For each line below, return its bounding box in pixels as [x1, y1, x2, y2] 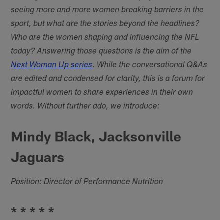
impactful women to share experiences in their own [11, 89, 193, 98]
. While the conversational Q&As [92, 61, 208, 70]
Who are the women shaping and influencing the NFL [11, 34, 200, 43]
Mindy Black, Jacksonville [11, 128, 182, 145]
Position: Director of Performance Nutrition [11, 178, 164, 187]
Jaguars [11, 148, 65, 165]
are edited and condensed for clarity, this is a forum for [11, 75, 205, 84]
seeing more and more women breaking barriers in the [11, 6, 204, 15]
